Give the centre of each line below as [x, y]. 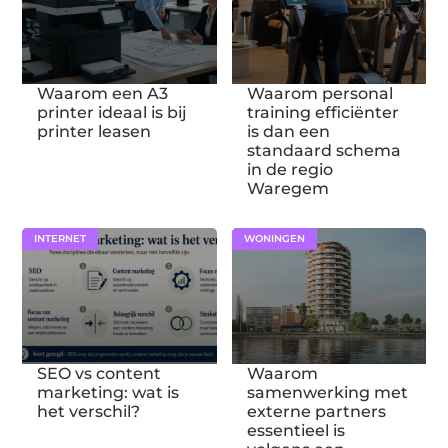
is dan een [288, 131]
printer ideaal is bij [112, 112]
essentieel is [295, 430]
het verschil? [89, 411]
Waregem [287, 188]
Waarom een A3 [103, 93]
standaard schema [323, 150]
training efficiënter [322, 112]
